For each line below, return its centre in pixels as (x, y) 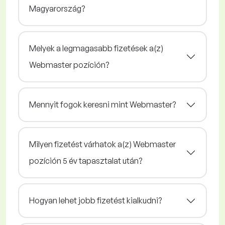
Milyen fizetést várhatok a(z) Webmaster (102, 144)
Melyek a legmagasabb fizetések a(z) (96, 48)
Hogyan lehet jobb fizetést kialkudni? (95, 201)
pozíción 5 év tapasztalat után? (86, 161)
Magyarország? (57, 9)
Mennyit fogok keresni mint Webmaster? (102, 105)
